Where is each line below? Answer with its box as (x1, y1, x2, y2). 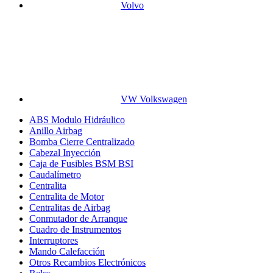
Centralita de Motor (29, 191, 104, 202)
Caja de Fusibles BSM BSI (29, 158, 133, 169)
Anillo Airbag (29, 125, 82, 136)
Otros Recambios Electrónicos (29, 257, 146, 268)
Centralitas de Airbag (29, 202, 110, 213)
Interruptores (29, 235, 78, 246)
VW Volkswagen (121, 93, 187, 104)
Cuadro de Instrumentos (29, 224, 121, 235)
